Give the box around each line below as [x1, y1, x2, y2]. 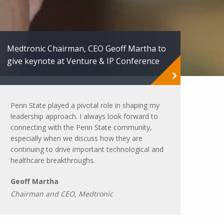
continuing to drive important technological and [10, 144, 163, 154]
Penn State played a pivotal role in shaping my [10, 100, 159, 110]
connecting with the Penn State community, [10, 122, 152, 132]
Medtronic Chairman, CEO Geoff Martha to [7, 43, 166, 54]
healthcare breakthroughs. [10, 155, 95, 165]
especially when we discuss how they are [10, 133, 142, 143]
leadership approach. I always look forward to [10, 111, 158, 121]
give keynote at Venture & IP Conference [7, 55, 159, 66]
